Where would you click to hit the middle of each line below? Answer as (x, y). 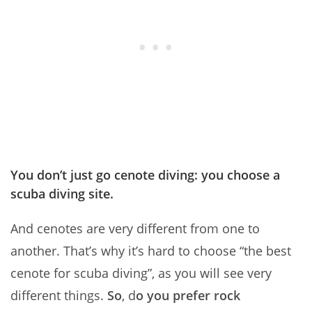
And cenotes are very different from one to (135, 229)
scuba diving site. (62, 194)
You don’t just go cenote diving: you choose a (145, 175)
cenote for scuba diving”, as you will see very (141, 273)
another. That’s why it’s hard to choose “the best (151, 251)
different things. (57, 296)
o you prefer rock (188, 296)
